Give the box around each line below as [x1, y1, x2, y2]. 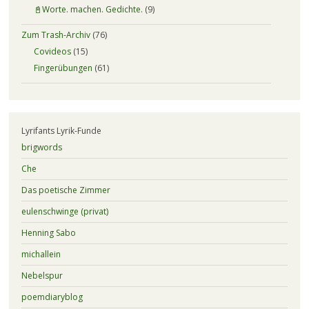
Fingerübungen [33, 62, 92, 74]
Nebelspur [21, 270, 63, 282]
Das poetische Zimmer [21, 184, 110, 197]
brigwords [21, 141, 62, 154]
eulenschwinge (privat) [21, 206, 108, 218]
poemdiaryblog [21, 291, 83, 303]
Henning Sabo [21, 227, 76, 239]
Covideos [33, 46, 71, 58]
